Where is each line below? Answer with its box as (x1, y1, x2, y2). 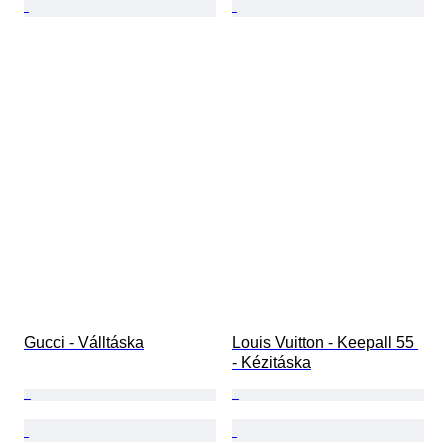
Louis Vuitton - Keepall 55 (232, 334, 418, 352)
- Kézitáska (232, 354, 311, 372)
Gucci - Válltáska (24, 334, 144, 352)
